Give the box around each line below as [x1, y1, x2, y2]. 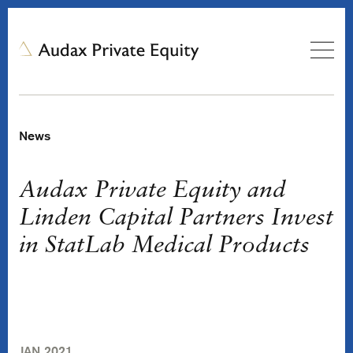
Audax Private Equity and [19, 179, 286, 203]
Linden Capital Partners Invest [19, 206, 333, 231]
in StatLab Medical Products [19, 234, 310, 258]
